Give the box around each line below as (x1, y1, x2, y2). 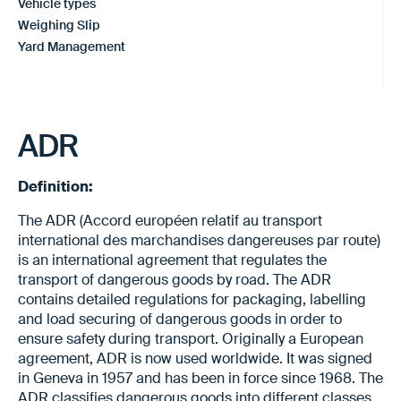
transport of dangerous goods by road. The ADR (18, 269, 331, 289)
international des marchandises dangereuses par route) (18, 230, 380, 250)
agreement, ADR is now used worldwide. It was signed (18, 348, 372, 368)
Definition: (18, 176, 93, 196)
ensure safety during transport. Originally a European (18, 328, 363, 348)
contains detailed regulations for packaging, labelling (18, 289, 366, 309)
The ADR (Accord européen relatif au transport (18, 210, 322, 230)
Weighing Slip (18, 16, 100, 33)
